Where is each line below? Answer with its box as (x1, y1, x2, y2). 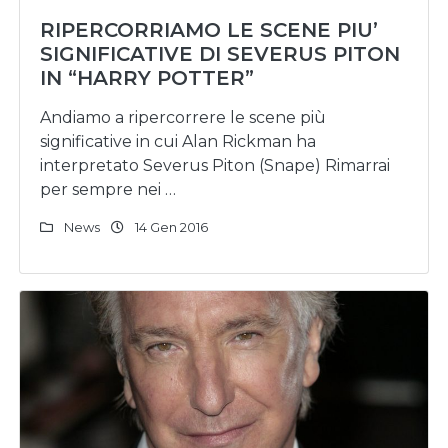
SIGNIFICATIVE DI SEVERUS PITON (40, 42, 400, 66)
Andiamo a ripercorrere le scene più (40, 108, 326, 127)
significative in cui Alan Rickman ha (40, 132, 316, 151)
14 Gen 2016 (132, 219, 208, 235)
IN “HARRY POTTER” (40, 66, 254, 90)
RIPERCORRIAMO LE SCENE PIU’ (40, 18, 378, 42)
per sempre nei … (40, 180, 176, 199)
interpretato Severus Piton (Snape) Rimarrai (40, 156, 390, 175)
